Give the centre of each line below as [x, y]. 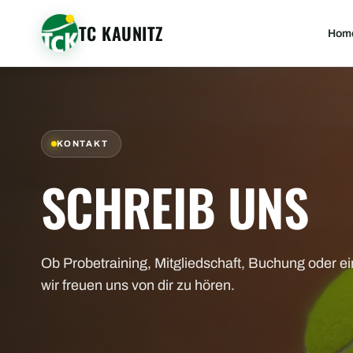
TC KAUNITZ [121, 33]
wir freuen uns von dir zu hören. [138, 285]
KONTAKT [83, 143]
